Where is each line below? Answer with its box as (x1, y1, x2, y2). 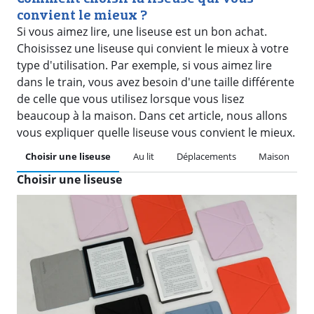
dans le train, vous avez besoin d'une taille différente (17, 74, 294, 90)
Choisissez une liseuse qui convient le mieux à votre (17, 41, 289, 56)
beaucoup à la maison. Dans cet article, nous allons (17, 108, 287, 123)
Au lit (133, 150, 154, 163)
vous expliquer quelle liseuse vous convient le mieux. (17, 125, 295, 140)
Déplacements (177, 150, 236, 163)
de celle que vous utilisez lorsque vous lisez (17, 91, 244, 107)
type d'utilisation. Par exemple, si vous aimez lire (17, 57, 272, 73)
